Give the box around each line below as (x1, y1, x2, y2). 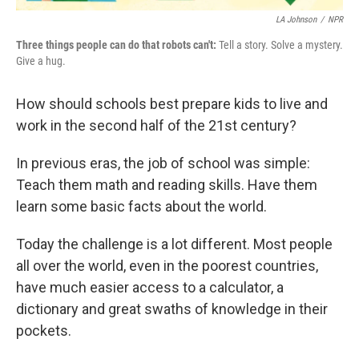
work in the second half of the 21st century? (16, 116, 296, 134)
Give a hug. (16, 54, 66, 67)
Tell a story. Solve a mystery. (216, 38, 343, 51)
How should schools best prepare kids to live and (16, 95, 328, 112)
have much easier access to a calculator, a (16, 278, 284, 296)
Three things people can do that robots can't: (16, 38, 216, 51)
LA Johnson (276, 14, 317, 25)
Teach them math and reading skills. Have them (16, 175, 317, 193)
